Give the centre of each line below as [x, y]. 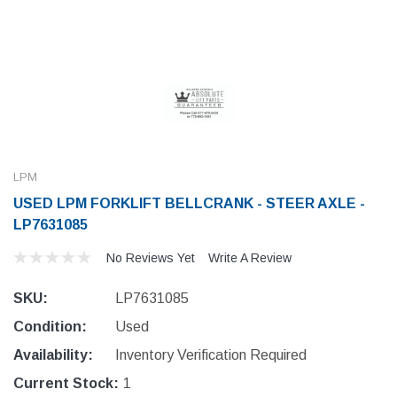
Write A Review [250, 258]
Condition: [50, 327]
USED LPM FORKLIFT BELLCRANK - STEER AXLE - [189, 203]
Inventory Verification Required [210, 355]
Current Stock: [66, 383]
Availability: [53, 355]
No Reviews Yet [151, 258]
